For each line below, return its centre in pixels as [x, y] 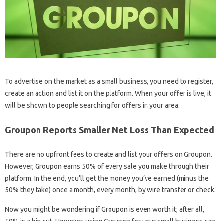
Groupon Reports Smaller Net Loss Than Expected [110, 129]
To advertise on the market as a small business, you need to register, [109, 81]
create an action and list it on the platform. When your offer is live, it [108, 93]
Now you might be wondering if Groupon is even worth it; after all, [105, 209]
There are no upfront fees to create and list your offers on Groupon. [109, 154]
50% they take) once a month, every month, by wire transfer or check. [110, 190]
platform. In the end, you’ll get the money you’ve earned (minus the [107, 178]
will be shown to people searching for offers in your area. [92, 105]
